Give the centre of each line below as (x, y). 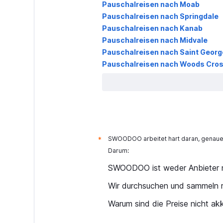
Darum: (118, 150)
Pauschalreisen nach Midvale (155, 40)
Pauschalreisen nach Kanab (152, 28)
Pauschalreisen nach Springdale (160, 16)
